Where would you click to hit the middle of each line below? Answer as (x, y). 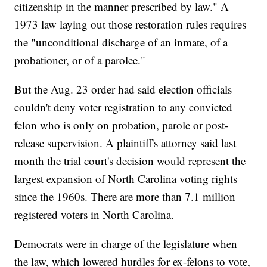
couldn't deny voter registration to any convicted (124, 107)
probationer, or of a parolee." (80, 60)
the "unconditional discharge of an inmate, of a (121, 42)
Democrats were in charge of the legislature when (126, 244)
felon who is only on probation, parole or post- (122, 125)
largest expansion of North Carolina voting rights (126, 179)
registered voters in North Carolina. (94, 215)
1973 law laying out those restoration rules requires (131, 24)
